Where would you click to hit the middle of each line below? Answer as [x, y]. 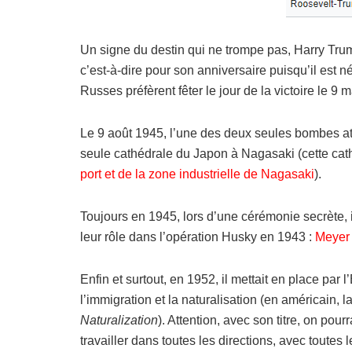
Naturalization [119, 321]
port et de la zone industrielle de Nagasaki [197, 174]
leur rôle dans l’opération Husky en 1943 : [198, 237]
